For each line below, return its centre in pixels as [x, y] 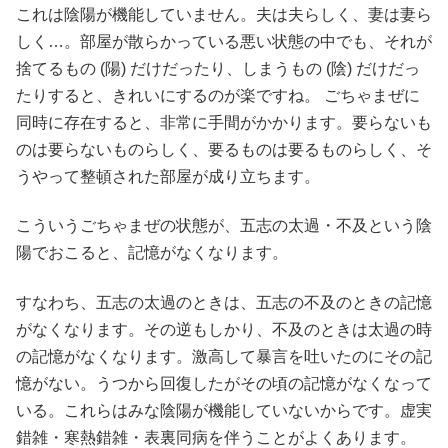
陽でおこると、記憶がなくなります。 [152, 253]
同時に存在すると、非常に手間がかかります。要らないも [224, 122]
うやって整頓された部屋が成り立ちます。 [168, 176]
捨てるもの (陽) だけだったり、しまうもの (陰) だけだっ [218, 68]
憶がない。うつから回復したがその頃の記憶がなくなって [224, 383]
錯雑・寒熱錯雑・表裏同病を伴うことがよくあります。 [216, 437]
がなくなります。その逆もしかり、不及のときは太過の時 [224, 329]
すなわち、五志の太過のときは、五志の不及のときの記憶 [224, 302]
